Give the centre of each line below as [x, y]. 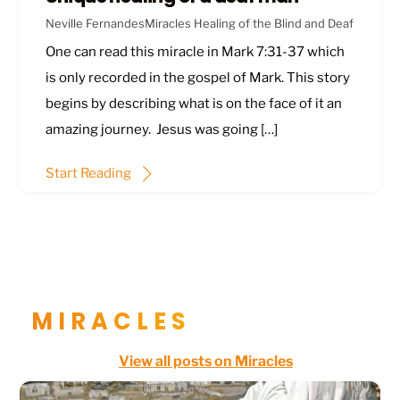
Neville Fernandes [95, 24]
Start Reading [88, 173]
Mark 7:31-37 [262, 52]
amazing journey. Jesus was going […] [161, 130]
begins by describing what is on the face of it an [193, 104]
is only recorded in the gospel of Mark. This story [197, 78]
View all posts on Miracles [205, 361]
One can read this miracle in [133, 52]
